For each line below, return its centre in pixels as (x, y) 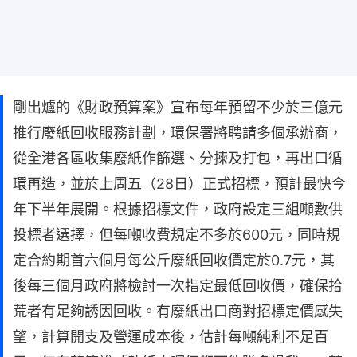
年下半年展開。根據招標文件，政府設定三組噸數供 (178, 209)
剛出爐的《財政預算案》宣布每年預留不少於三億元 (178, 107)
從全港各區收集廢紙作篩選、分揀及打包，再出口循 (178, 158)
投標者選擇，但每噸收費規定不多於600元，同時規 (177, 234)
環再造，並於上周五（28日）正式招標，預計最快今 (179, 183)
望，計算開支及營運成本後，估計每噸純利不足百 (171, 336)
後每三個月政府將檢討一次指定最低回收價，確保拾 (178, 285)
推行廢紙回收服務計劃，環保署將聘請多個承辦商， (178, 132)
